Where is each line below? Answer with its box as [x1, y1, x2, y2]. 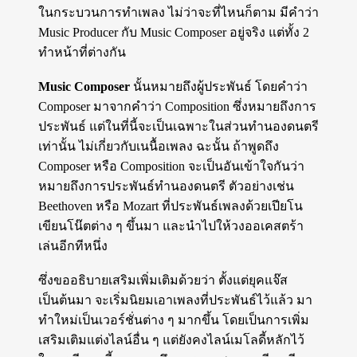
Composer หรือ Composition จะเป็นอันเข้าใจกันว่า [38, 159, 304, 174]
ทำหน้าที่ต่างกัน [38, 45, 126, 60]
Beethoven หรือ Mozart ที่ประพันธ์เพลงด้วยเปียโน [38, 199, 303, 214]
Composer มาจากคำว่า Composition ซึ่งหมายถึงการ [38, 100, 316, 114]
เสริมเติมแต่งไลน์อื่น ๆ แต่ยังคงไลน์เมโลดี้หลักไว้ [38, 333, 304, 347]
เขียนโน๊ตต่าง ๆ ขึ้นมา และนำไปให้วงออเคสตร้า [38, 219, 304, 233]
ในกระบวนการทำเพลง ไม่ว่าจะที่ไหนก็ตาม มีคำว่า [38, 6, 319, 20]
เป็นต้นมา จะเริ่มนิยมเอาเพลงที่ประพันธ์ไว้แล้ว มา [38, 293, 312, 308]
